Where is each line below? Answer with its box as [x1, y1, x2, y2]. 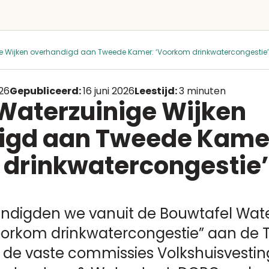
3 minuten [179, 84, 226, 98]
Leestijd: [134, 84, 179, 98]
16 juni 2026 [83, 84, 134, 98]
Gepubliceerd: [10, 84, 83, 98]
